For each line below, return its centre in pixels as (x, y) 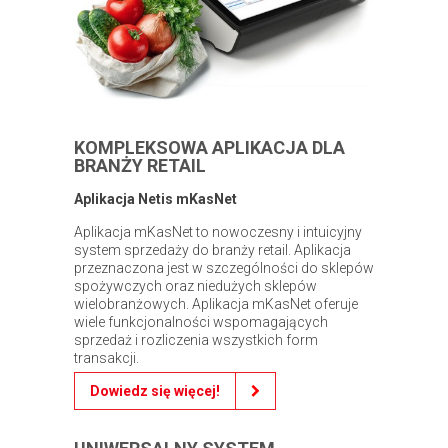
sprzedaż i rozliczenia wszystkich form (196, 340)
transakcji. (106, 358)
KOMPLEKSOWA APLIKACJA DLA (209, 148)
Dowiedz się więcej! (155, 391)
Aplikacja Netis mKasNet (155, 199)
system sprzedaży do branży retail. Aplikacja (212, 250)
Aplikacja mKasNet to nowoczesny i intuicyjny (218, 232)
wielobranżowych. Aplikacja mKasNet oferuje (216, 304)
